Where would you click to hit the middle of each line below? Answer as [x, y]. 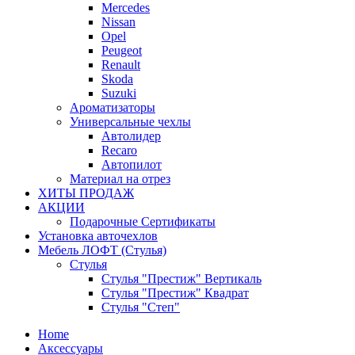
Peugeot [122, 51]
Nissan [118, 22]
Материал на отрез [120, 179]
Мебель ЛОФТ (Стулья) [102, 250]
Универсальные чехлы [130, 122]
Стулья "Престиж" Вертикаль [181, 279]
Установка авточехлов [98, 236]
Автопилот [132, 165]
